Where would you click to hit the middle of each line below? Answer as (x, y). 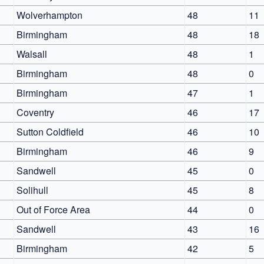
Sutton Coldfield (50, 131)
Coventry (35, 112)
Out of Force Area (53, 209)
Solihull (32, 190)
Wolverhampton (49, 15)
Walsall (32, 54)
